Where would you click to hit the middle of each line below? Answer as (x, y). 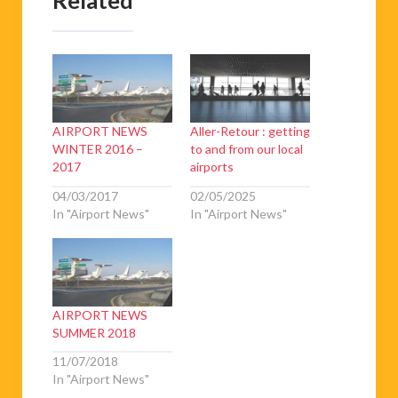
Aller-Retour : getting (250, 131)
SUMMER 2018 (94, 332)
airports (212, 167)
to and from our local (247, 149)
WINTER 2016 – (98, 149)
